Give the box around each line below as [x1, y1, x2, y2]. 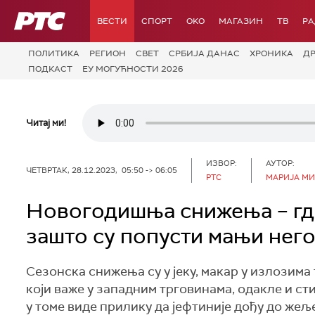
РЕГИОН [89, 48, 126, 59]
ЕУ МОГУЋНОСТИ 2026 [82, 63, 184, 75]
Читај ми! [26, 117, 66, 129]
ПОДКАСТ [28, 63, 72, 75]
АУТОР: [266, 157, 295, 168]
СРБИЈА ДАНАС [169, 48, 240, 59]
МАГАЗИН [219, 15, 263, 27]
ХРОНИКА [250, 48, 293, 59]
